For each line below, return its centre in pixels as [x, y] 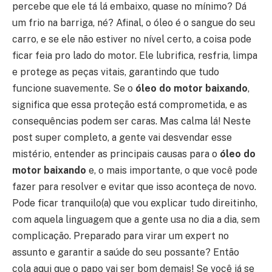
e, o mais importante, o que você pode [172, 170]
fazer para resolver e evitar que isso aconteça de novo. [134, 186]
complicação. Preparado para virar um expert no [121, 236]
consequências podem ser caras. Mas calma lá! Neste [131, 121]
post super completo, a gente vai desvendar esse [122, 137]
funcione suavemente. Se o [74, 88]
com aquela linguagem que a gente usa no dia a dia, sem [136, 219]
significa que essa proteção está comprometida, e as [130, 104]
